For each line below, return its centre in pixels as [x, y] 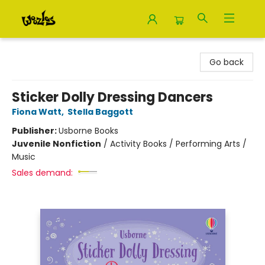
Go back [227, 62]
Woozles [26, 49]
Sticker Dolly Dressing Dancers [112, 97]
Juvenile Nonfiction [56, 144]
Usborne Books [88, 131]
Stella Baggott [100, 112]
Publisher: [35, 131]
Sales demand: [42, 173]
